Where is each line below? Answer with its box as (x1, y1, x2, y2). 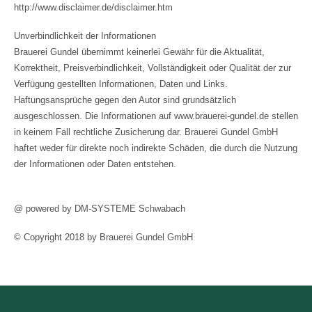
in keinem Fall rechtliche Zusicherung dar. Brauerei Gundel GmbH (14, 127, 278, 138)
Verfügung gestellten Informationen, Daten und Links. (14, 79, 228, 90)
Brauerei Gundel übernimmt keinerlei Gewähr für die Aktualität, (14, 47, 265, 58)
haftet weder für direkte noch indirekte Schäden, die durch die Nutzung (14, 143, 297, 154)
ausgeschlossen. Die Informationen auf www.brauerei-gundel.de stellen (14, 111, 298, 122)
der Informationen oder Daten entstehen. (14, 159, 176, 170)
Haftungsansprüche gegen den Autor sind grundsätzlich (14, 95, 236, 106)
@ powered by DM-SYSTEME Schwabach (14, 203, 185, 214)
